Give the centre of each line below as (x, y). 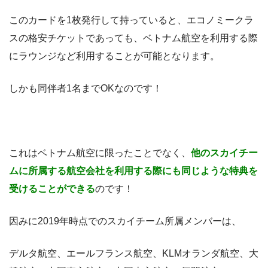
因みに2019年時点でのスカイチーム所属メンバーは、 (125, 221)
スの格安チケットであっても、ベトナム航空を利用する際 (133, 38)
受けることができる (52, 189)
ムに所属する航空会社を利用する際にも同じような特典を (133, 171)
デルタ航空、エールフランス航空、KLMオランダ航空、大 (134, 254)
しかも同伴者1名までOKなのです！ (86, 89)
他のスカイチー (224, 153)
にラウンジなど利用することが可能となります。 (114, 56)
